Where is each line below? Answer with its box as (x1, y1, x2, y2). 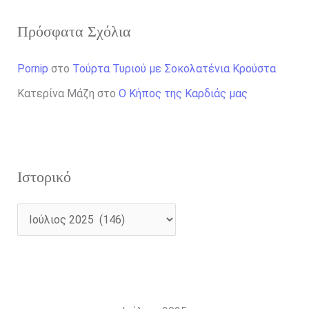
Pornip (17, 61, 48, 75)
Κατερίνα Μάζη (17, 86, 94, 100)
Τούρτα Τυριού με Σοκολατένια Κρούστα (72, 61, 276, 75)
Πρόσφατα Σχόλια (17, 22, 131, 40)
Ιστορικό (17, 168, 71, 186)
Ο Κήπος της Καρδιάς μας (118, 86, 248, 100)
